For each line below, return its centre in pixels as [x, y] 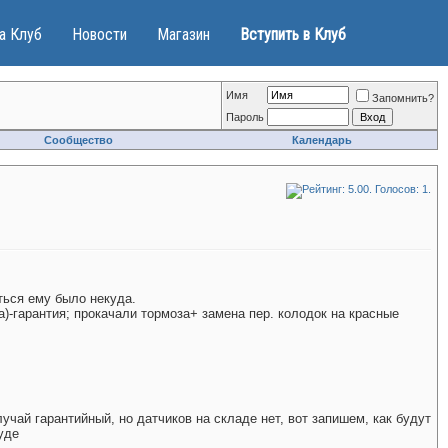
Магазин [183, 34]
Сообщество [78, 140]
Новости [99, 34]
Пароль [245, 117]
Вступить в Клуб [293, 34]
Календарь [322, 140]
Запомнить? [403, 98]
